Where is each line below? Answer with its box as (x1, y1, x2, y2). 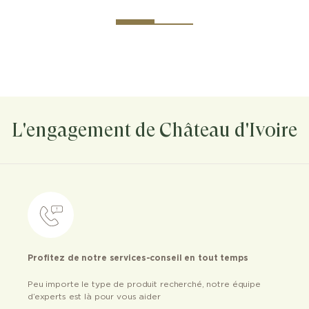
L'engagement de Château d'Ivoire (12, 118, 297, 141)
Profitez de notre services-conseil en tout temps (28, 253, 248, 262)
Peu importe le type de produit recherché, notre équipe (28, 279, 261, 288)
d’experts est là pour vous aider (28, 292, 161, 301)
